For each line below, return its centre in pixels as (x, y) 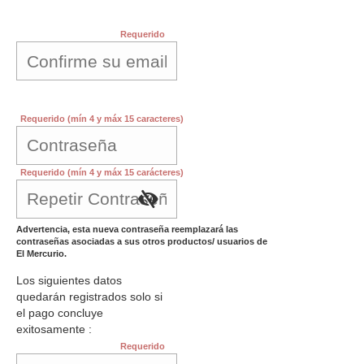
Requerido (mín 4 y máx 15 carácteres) (102, 173)
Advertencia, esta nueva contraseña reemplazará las (127, 230)
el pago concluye (60, 313)
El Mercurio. (41, 254)
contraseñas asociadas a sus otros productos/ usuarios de (142, 242)
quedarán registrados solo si (89, 297)
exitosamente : (54, 329)
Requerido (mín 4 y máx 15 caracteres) (102, 119)
